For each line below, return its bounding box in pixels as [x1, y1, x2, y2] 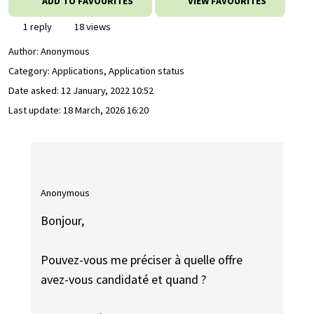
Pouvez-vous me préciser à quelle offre [41, 252, 243, 268]
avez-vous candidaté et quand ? [41, 271, 207, 288]
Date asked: [8, 84, 61, 97]
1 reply [21, 20, 52, 33]
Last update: [8, 104, 63, 117]
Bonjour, [41, 212, 85, 229]
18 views [72, 20, 111, 33]
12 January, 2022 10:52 [61, 84, 153, 97]
